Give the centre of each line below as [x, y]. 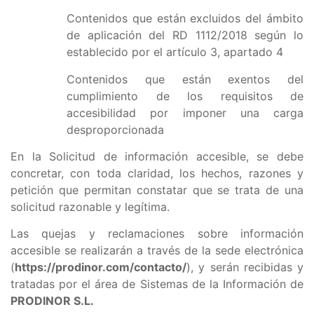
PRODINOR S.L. [52, 301]
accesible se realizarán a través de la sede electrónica [157, 251]
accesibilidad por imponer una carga [185, 112]
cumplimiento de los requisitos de [185, 96]
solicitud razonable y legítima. [90, 206]
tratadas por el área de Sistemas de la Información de [157, 284]
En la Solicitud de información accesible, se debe [157, 156]
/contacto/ [158, 267]
